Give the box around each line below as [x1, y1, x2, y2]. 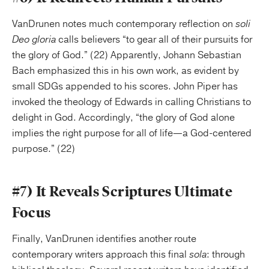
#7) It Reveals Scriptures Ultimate [12, 183, 232, 201]
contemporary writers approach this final [12, 248, 189, 261]
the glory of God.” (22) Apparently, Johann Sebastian [12, 49, 241, 62]
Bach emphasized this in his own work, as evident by [12, 64, 239, 77]
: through [207, 248, 245, 261]
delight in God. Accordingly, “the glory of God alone [12, 111, 235, 124]
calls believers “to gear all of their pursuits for [56, 33, 252, 46]
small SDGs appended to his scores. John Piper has [12, 80, 238, 93]
